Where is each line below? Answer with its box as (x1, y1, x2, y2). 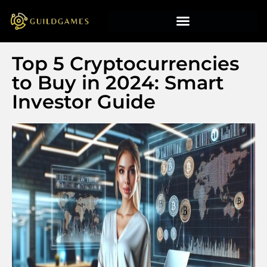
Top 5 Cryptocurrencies (12, 51, 239, 75)
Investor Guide (12, 89, 156, 113)
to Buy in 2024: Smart (12, 70, 224, 94)
